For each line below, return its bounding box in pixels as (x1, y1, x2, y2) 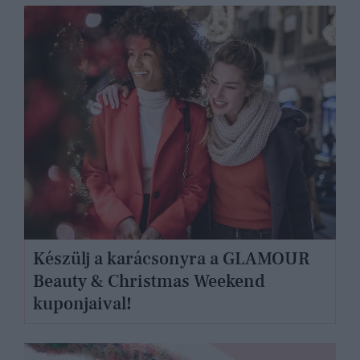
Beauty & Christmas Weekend (32, 270, 265, 293)
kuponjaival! (32, 292, 132, 316)
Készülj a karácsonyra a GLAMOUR (32, 247, 309, 271)
